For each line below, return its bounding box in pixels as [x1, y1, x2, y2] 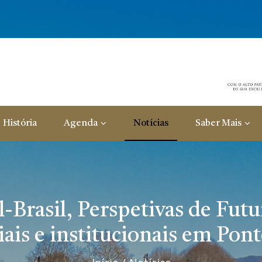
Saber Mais [195, 119, 242, 129]
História [3, 119, 37, 129]
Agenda [64, 119, 98, 129]
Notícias [133, 119, 168, 129]
